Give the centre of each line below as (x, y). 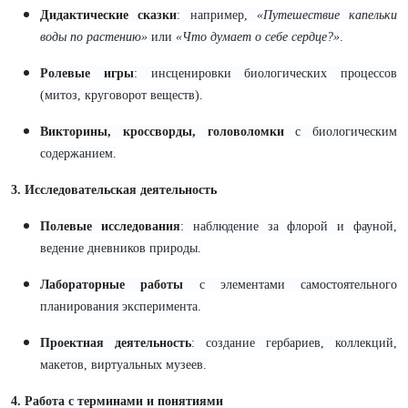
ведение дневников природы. (121, 248)
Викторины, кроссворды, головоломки (162, 132)
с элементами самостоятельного (290, 285)
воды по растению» (94, 37)
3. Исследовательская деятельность (114, 190)
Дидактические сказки (109, 15)
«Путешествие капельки (326, 15)
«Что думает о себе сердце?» (258, 37)
